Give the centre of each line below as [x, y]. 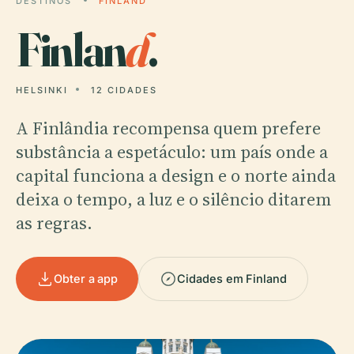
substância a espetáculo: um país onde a [172, 152]
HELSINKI [42, 90]
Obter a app [86, 279]
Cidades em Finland [232, 279]
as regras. [54, 223]
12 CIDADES [124, 90]
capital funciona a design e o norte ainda [176, 175]
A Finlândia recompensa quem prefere [168, 128]
